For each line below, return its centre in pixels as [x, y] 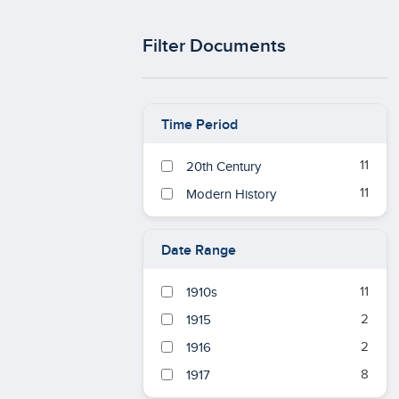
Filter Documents [214, 45]
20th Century [224, 167]
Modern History [231, 194]
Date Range [199, 251]
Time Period [199, 125]
